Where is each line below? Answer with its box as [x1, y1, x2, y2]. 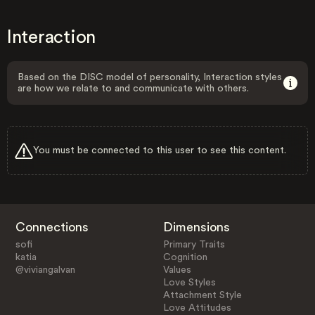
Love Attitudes [163, 302, 232, 313]
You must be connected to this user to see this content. [33, 145, 286, 155]
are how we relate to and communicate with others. [18, 84, 249, 94]
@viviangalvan [15, 264, 75, 275]
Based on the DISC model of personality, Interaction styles [18, 72, 282, 82]
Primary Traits [163, 239, 226, 250]
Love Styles [163, 277, 217, 288]
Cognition [163, 252, 208, 262]
